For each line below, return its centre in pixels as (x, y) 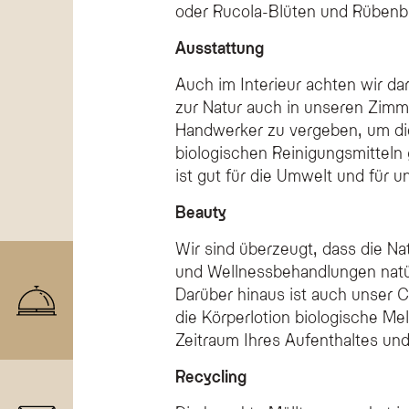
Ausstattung (220, 47)
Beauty (201, 211)
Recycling (211, 375)
